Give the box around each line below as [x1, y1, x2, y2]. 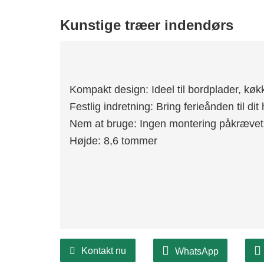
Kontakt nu [81, 246, 126, 256]
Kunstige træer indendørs [60, 17, 233, 34]
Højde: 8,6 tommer [69, 135, 157, 147]
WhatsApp [174, 246, 219, 257]
